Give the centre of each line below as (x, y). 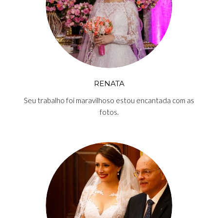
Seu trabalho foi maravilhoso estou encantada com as (109, 100)
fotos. (109, 112)
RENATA (109, 83)
